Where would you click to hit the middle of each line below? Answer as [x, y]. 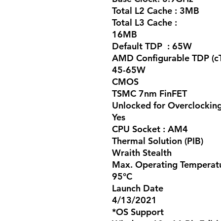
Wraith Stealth [142, 152]
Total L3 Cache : [146, 22]
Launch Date [138, 188]
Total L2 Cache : [146, 10]
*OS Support [138, 212]
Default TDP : [142, 46]
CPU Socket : [140, 129]
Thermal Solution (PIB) [158, 141]
